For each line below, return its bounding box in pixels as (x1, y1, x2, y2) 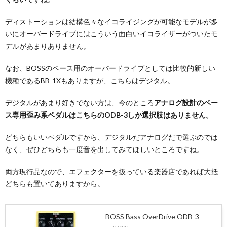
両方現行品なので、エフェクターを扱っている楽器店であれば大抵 (5, 167, 218, 176)
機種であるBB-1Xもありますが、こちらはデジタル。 (5, 75, 174, 85)
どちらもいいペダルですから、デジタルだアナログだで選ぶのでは (5, 132, 218, 141)
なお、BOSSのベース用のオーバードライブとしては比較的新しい (5, 63, 215, 72)
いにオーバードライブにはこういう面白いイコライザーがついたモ (5, 29, 218, 38)
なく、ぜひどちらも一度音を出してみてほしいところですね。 (5, 144, 204, 154)
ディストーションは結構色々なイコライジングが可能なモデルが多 (5, 17, 218, 26)
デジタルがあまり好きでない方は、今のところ (5, 98, 154, 107)
